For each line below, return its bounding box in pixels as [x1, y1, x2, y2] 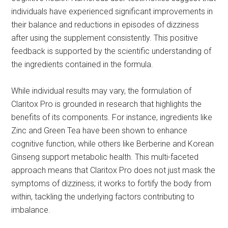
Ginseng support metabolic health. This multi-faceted [11, 152, 199, 162]
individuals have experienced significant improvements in [11, 7, 213, 17]
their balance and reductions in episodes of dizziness [11, 20, 199, 30]
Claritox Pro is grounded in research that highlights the [11, 99, 202, 109]
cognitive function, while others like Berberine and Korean [11, 139, 214, 149]
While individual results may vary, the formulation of [11, 86, 192, 96]
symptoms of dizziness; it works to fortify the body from [11, 179, 212, 189]
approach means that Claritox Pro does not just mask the [11, 165, 216, 176]
